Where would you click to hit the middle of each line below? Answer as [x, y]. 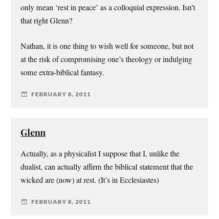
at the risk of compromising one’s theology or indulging [107, 59]
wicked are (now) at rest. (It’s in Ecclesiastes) [90, 180]
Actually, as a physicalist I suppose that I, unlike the [100, 153]
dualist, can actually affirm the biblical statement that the [107, 166]
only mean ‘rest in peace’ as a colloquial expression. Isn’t [108, 8]
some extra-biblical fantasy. [63, 72]
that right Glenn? [47, 21]
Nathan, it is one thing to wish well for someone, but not [107, 46]
